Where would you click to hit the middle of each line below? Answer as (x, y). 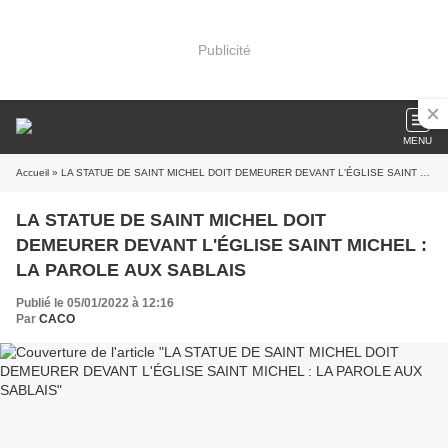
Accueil (32, 172)
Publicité (224, 49)
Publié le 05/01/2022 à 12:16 (95, 303)
